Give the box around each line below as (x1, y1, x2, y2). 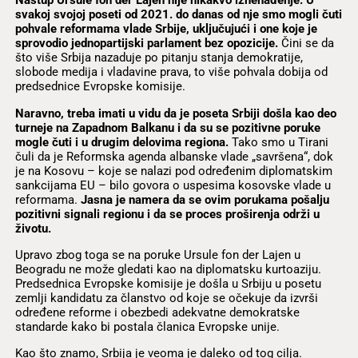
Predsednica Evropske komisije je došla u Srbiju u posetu (14, 276, 321, 291)
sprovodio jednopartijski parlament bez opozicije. (14, 36, 278, 51)
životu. (14, 221, 51, 236)
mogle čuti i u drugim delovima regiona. (14, 134, 229, 149)
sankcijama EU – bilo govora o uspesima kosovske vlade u (14, 177, 331, 193)
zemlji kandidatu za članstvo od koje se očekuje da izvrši (14, 290, 318, 305)
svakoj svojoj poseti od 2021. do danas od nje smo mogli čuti (14, 7, 342, 22)
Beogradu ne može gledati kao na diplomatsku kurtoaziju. (14, 261, 321, 276)
